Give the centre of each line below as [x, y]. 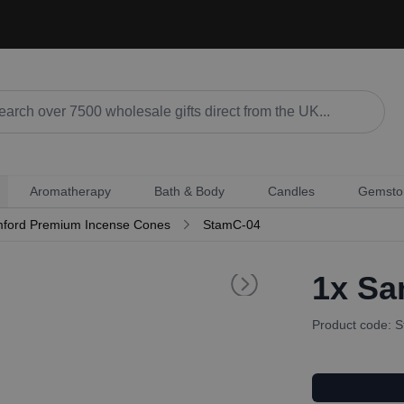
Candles [291, 191]
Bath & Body [189, 191]
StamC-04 [231, 225]
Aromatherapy [70, 191]
